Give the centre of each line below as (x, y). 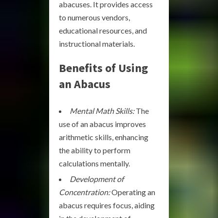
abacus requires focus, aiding (107, 205)
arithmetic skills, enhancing (104, 137)
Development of (97, 179)
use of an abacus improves (102, 124)
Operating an (133, 192)
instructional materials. (97, 44)
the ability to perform (95, 150)
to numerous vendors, (94, 17)
